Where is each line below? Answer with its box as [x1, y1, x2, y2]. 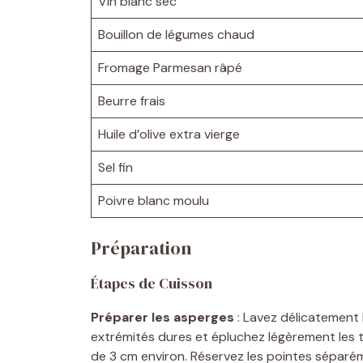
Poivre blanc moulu [98, 191, 209, 209]
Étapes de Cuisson [91, 272, 212, 293]
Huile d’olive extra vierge [98, 125, 240, 143]
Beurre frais [98, 92, 165, 109]
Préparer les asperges [91, 308, 234, 326]
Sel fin [98, 158, 133, 176]
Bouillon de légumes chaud [98, 25, 254, 43]
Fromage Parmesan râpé [98, 58, 242, 76]
